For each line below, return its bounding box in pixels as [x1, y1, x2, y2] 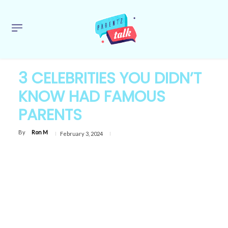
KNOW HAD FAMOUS [18, 85, 165, 107]
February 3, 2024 [60, 130, 103, 137]
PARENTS [18, 104, 82, 126]
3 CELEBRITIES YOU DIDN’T [18, 67, 202, 89]
